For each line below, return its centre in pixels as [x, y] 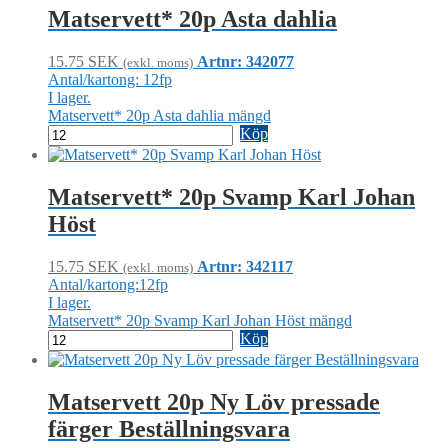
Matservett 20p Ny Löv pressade [214, 402]
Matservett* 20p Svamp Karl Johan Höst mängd [200, 321]
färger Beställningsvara [169, 429]
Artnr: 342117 [245, 267]
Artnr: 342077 [245, 62]
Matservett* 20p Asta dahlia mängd [159, 116]
